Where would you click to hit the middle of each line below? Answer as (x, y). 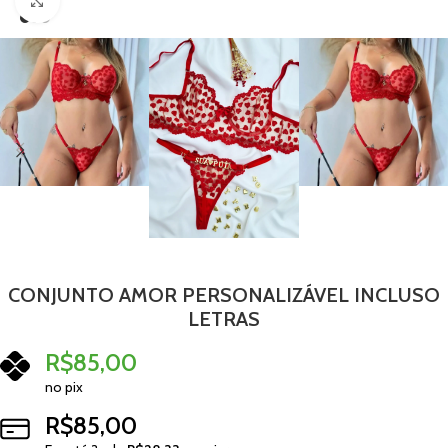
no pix (64, 386)
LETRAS (224, 318)
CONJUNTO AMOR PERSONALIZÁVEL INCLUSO (224, 294)
